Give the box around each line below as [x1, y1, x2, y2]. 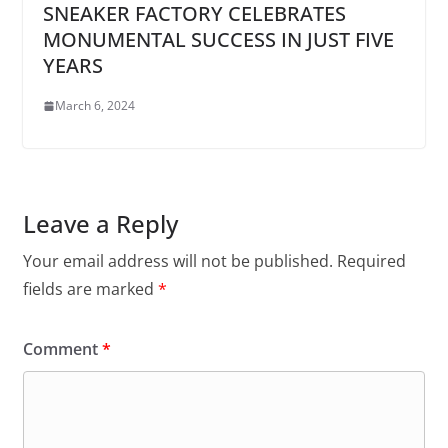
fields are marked [22, 278, 158, 301]
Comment [22, 338, 102, 361]
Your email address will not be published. [22, 250, 333, 273]
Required [336, 250, 406, 273]
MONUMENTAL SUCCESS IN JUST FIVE [42, 26, 394, 54]
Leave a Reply [22, 207, 178, 241]
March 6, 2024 [54, 97, 135, 115]
